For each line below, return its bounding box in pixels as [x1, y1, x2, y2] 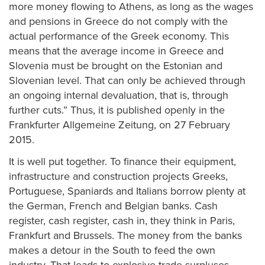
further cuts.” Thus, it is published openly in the [9, 103, 225, 117]
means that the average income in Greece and [9, 44, 224, 57]
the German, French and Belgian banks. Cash [9, 199, 218, 212]
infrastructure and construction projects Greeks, [9, 170, 228, 183]
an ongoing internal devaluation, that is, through [9, 88, 228, 102]
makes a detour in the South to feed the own [9, 244, 215, 257]
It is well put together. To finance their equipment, [9, 155, 236, 168]
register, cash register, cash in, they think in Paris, [9, 214, 235, 227]
